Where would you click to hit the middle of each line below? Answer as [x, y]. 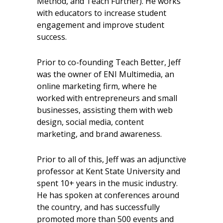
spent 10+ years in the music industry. [107, 183]
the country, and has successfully [98, 207]
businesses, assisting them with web [105, 110]
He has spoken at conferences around [108, 195]
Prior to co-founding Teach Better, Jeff [109, 62]
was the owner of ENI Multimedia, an [106, 74]
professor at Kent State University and [109, 171]
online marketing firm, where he [97, 86]
